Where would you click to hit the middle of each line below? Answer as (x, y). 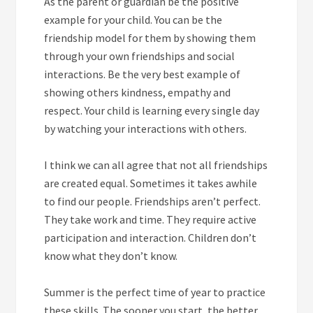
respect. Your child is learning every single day (152, 110)
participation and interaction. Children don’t (151, 237)
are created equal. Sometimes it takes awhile (151, 183)
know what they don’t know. (111, 255)
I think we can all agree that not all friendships (156, 165)
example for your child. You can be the (133, 19)
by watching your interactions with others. (147, 128)
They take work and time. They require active (151, 219)
